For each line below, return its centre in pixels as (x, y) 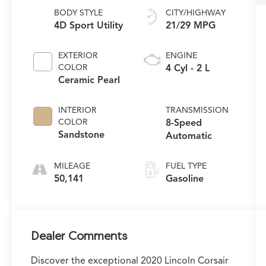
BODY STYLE (79, 12)
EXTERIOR (78, 55)
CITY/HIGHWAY (195, 12)
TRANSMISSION (197, 110)
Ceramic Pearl (89, 80)
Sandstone (82, 134)
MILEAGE (72, 166)
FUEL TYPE (186, 166)
